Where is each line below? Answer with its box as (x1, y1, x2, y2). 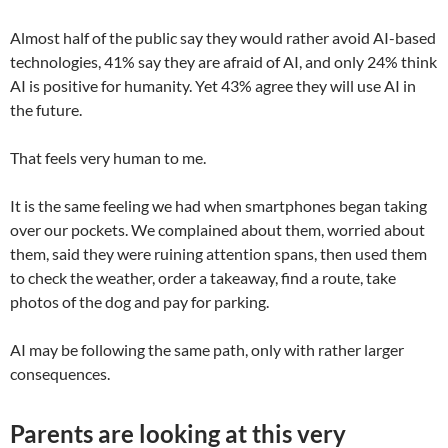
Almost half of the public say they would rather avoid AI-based (10, 27, 436, 47)
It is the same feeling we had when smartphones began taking (10, 195, 427, 215)
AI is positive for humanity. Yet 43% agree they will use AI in (10, 75, 416, 95)
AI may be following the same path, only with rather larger (10, 339, 404, 359)
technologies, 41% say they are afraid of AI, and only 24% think (10, 51, 437, 71)
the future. (10, 99, 82, 119)
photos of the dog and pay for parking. (10, 291, 269, 311)
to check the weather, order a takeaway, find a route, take (10, 267, 396, 287)
